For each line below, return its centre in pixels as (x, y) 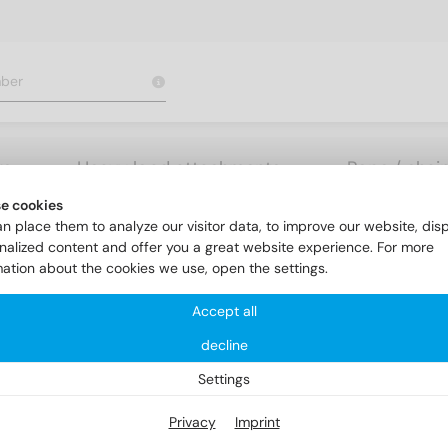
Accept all (224, 311)
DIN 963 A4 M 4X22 (189, 225)
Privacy (192, 421)
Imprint (257, 421)
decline (224, 345)
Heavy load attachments (179, 167)
